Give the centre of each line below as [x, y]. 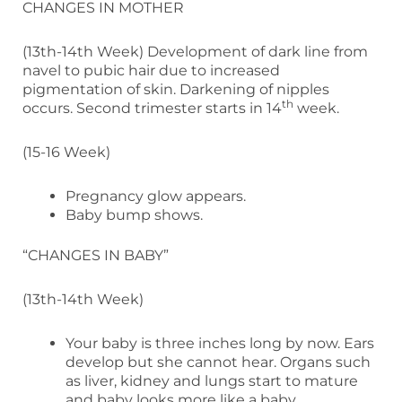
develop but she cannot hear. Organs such [218, 362]
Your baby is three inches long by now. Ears [220, 343]
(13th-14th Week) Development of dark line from [195, 51]
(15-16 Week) [66, 152]
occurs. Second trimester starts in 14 [152, 108]
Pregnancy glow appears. [156, 196]
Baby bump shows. [134, 214]
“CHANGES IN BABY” [96, 255]
